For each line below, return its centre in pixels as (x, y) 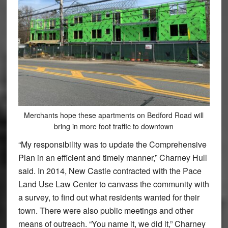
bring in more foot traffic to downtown (114, 126)
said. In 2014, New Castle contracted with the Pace (110, 171)
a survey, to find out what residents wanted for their (109, 197)
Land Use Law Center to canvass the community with (113, 184)
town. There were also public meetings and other (106, 211)
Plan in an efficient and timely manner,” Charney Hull (112, 158)
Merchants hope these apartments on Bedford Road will (114, 115)
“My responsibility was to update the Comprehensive (112, 145)
